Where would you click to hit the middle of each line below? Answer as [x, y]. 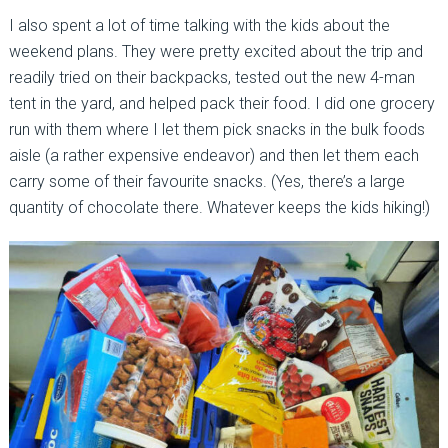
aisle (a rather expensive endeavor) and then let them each [213, 155]
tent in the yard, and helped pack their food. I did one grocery [221, 103]
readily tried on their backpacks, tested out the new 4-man [211, 77]
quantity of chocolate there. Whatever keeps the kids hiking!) [219, 207]
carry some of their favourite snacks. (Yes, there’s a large [206, 181]
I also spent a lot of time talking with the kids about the [199, 25]
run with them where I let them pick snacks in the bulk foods [216, 129]
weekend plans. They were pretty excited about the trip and [215, 51]
